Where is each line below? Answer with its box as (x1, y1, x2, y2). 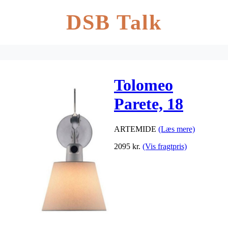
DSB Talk (66, 11, 162, 34)
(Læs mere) (158, 124, 195, 133)
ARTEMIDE (114, 124, 158, 133)
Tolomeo (114, 76, 173, 95)
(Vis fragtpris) (142, 141, 187, 151)
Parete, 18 (114, 95, 183, 113)
